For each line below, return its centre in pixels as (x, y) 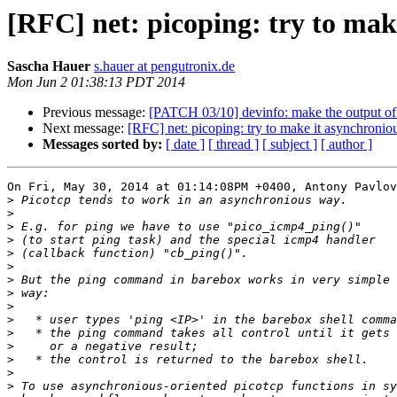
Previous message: (96, 113)
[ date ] (185, 144)
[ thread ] (234, 144)
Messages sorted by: (102, 144)
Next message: (85, 128)
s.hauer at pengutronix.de (164, 66)
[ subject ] (290, 144)
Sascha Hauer (49, 66)
